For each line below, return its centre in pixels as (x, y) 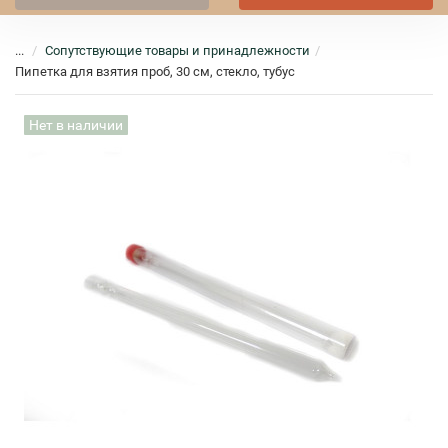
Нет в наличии (76, 125)
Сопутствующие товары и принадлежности (177, 50)
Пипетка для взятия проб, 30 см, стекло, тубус (155, 71)
